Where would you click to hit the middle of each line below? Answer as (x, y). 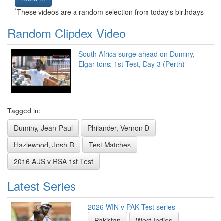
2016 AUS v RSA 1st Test (54, 162)
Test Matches (110, 145)
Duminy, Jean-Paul (43, 128)
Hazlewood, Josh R (44, 145)
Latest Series (42, 186)
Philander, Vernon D (118, 128)
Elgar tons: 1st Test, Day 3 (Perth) (131, 64)
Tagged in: (24, 111)
